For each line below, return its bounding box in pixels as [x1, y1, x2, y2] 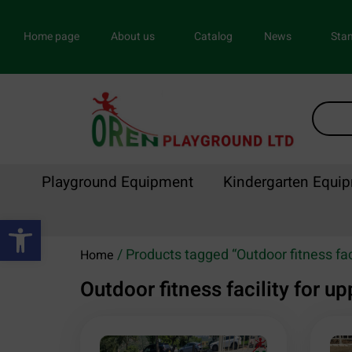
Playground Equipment [41, 171, 193, 194]
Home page [24, 27, 79, 45]
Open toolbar [7, 208, 86, 245]
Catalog [194, 27, 233, 45]
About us [111, 27, 155, 45]
